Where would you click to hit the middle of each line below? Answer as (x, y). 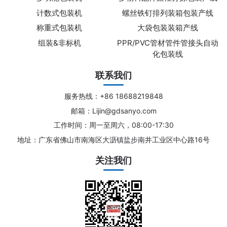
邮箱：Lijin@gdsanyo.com (113, 110)
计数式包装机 (59, 13)
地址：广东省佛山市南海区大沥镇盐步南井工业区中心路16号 (113, 139)
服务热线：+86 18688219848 (113, 96)
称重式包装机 (59, 28)
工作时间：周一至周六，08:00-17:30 (113, 125)
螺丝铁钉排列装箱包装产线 (168, 13)
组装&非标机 (59, 43)
